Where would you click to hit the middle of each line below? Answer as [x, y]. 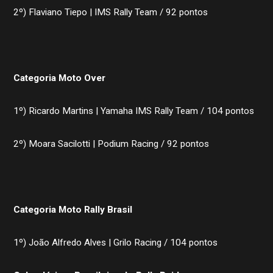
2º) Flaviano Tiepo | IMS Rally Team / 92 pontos [111, 12]
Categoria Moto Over [60, 78]
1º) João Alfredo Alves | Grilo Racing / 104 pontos [116, 242]
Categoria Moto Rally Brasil [73, 209]
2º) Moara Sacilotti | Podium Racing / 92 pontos [112, 144]
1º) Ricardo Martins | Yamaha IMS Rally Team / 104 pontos [134, 111]
